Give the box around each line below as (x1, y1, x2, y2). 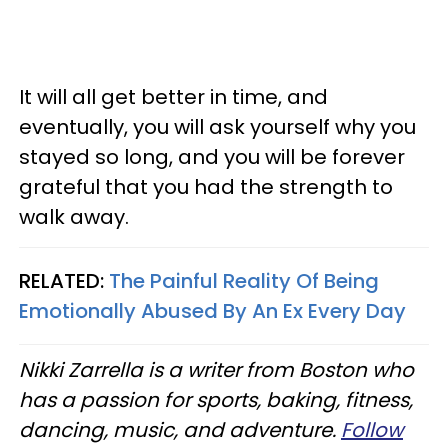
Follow (341, 415, 403, 444)
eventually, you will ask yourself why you (19, 112, 416, 141)
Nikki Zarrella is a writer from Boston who (19, 355, 414, 384)
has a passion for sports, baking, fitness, (19, 385, 413, 414)
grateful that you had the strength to (19, 172, 393, 201)
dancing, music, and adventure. (19, 415, 341, 444)
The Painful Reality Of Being (109, 266, 379, 295)
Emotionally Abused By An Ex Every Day (19, 296, 406, 325)
